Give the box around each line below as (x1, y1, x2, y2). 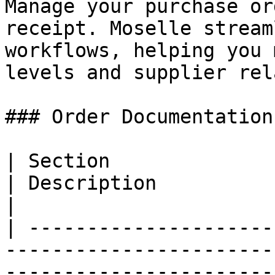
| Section (5, 150, 110, 172)
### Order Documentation (5, 106, 273, 128)
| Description (5, 172, 157, 194)
